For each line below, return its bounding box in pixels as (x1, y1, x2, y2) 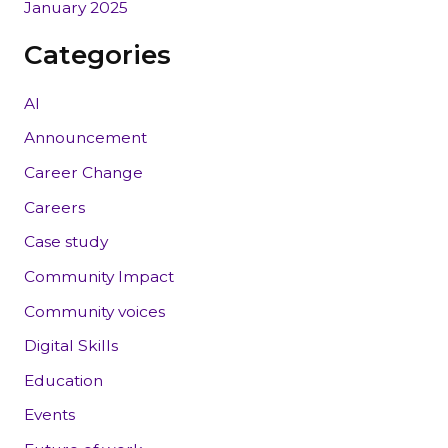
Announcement (23, 128, 147, 148)
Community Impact (23, 266, 174, 286)
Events (23, 405, 75, 425)
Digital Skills (23, 336, 118, 356)
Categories (23, 38, 171, 72)
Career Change (23, 163, 143, 183)
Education (23, 370, 103, 390)
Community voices (23, 301, 165, 321)
